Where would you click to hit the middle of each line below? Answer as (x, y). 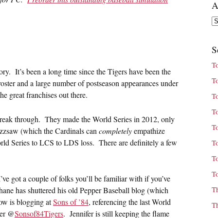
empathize (148, 131)
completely (115, 131)
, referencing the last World (130, 202)
